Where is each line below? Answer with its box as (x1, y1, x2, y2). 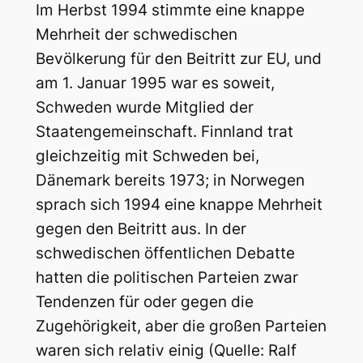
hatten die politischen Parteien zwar (35, 267, 298, 287)
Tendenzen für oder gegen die (35, 292, 254, 311)
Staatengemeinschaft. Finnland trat (35, 122, 293, 141)
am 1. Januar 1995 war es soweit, (35, 73, 275, 92)
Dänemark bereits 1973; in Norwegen (35, 170, 305, 190)
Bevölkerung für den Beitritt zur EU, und (35, 49, 322, 68)
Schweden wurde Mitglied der (35, 97, 254, 117)
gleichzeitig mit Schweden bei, (35, 146, 259, 165)
